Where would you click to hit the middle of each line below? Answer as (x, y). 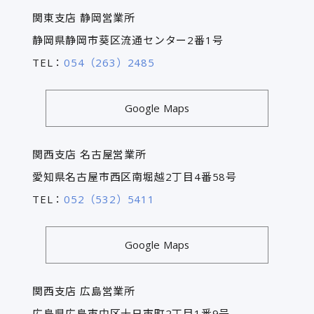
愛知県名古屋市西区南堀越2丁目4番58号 (134, 176)
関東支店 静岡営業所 (83, 17)
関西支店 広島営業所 (83, 291)
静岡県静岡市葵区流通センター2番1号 (128, 40)
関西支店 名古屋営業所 (89, 154)
